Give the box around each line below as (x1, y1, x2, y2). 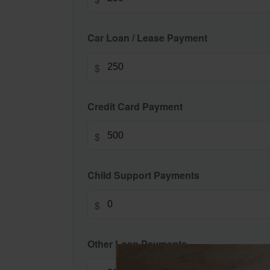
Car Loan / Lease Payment (87, 30, 207, 45)
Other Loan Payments (87, 236, 187, 251)
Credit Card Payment (87, 99, 183, 113)
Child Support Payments (87, 168, 199, 182)
